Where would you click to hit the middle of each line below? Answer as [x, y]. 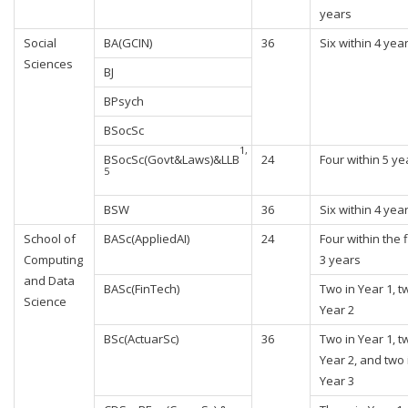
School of [50, 239]
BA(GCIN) [128, 43]
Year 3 [337, 381]
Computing [53, 260]
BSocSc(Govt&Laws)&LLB [172, 159]
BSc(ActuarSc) [141, 339]
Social [40, 43]
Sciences [48, 64]
